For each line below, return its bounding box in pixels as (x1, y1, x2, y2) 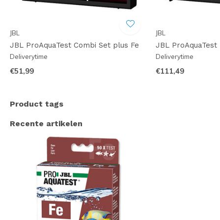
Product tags (10, 99, 63, 109)
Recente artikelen (10, 118, 82, 128)
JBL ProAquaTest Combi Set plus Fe (10, 41, 139, 50)
